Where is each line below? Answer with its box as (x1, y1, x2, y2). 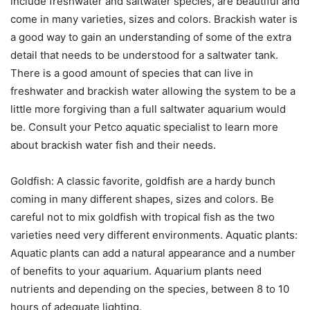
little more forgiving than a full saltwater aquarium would (10, 102, 286, 116)
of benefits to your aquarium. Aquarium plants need (10, 264, 262, 278)
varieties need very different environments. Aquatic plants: (10, 228, 298, 242)
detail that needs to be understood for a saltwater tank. (10, 48, 278, 62)
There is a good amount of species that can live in (10, 66, 253, 80)
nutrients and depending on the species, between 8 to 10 (10, 282, 289, 296)
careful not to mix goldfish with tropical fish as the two (10, 210, 275, 224)
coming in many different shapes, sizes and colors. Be (10, 192, 274, 206)
